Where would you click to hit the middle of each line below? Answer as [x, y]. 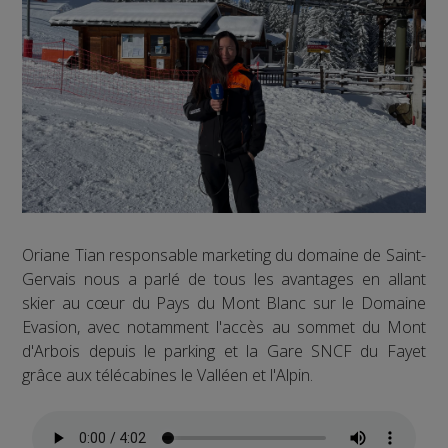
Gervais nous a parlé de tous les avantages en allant [224, 279]
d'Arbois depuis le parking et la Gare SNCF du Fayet [224, 351]
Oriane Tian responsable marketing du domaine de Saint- [224, 255]
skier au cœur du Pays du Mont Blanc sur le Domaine [224, 303]
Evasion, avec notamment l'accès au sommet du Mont [224, 327]
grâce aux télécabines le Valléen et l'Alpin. [168, 375]
